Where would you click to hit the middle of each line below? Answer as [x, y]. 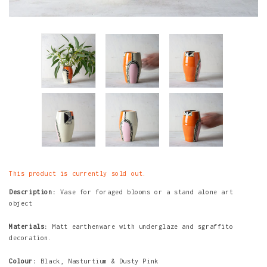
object [21, 204]
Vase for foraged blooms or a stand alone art [145, 192]
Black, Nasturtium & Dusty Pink [99, 261]
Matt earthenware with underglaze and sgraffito [143, 227]
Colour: [25, 261]
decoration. [33, 238]
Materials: [31, 227]
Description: [33, 192]
